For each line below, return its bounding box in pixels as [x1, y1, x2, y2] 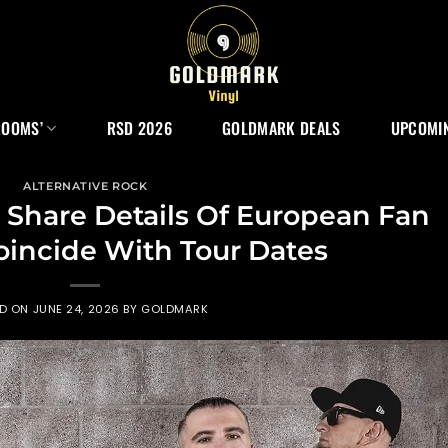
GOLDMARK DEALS [222, 116, 341, 140]
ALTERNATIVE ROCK [23, 179, 148, 193]
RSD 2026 [106, 116, 173, 140]
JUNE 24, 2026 [32, 300, 120, 317]
